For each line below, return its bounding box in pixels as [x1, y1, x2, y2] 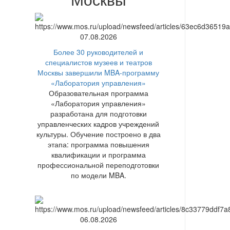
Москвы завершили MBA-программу [37, 67, 159, 78]
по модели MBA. [70, 169, 126, 180]
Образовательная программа [48, 87, 148, 98]
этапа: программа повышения [47, 139, 149, 149]
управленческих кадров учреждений [37, 118, 159, 129]
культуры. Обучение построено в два [36, 128, 161, 139]
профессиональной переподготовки [37, 159, 159, 170]
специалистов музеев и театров [45, 56, 152, 67]
